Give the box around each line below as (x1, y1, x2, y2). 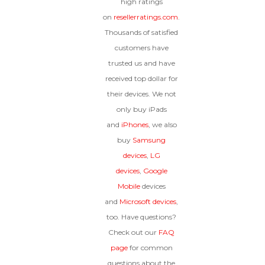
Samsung (132, 135, 166, 145)
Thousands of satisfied (105, 28, 178, 37)
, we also (148, 120, 177, 130)
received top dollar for (105, 74, 178, 83)
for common (129, 243, 173, 253)
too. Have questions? (106, 212, 176, 222)
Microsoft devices (119, 197, 176, 206)
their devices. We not (106, 89, 176, 99)
